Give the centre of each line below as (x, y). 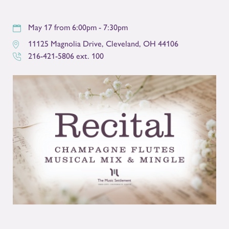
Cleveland (122, 43)
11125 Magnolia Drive (65, 43)
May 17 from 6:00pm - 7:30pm (78, 27)
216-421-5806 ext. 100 (66, 56)
